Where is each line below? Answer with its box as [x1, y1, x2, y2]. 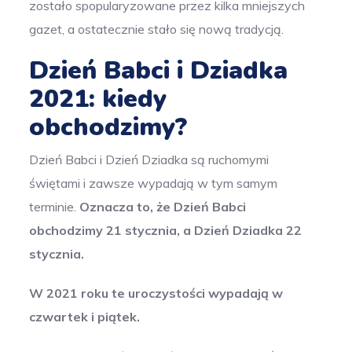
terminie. [29, 199, 80, 215]
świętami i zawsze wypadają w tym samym [29, 175, 278, 192]
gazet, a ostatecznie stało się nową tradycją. [29, 21, 284, 38]
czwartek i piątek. [29, 309, 144, 325]
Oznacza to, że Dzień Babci [79, 199, 247, 215]
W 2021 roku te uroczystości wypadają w [29, 285, 284, 302]
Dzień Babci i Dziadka [29, 53, 288, 88]
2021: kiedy [29, 82, 167, 116]
